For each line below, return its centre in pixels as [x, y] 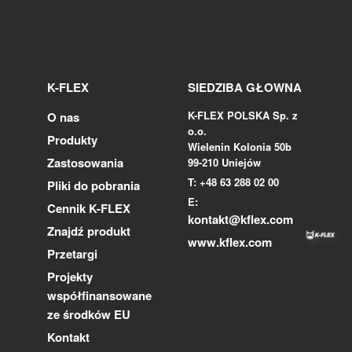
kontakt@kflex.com [240, 219]
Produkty [72, 139]
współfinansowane [99, 295]
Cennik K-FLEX [89, 208]
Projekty [70, 276]
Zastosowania [85, 162]
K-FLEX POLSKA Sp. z [243, 115]
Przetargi [72, 253]
